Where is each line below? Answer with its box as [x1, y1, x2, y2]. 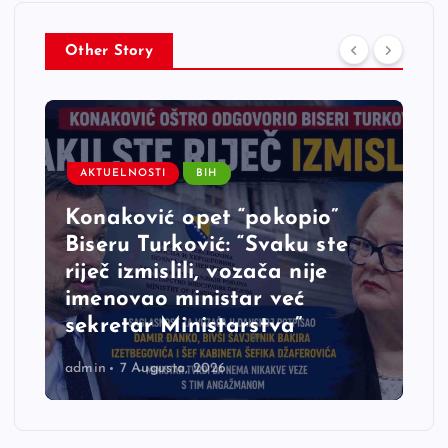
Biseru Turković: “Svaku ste [65, 233, 348, 257]
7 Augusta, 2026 [119, 361, 227, 377]
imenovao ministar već [65, 287, 306, 311]
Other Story [65, 44, 153, 60]
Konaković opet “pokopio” [65, 206, 339, 230]
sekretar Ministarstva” [65, 314, 303, 338]
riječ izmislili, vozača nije [65, 260, 328, 284]
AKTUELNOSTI [80, 168, 167, 180]
